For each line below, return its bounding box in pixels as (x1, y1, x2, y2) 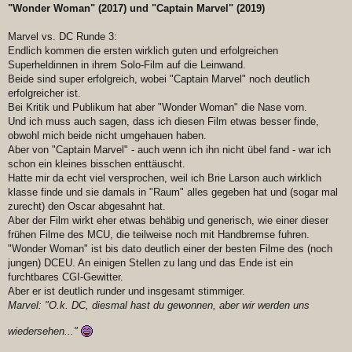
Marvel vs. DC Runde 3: (8, 31, 117, 43)
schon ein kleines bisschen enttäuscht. (8, 158, 185, 170)
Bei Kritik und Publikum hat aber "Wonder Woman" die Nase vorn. (8, 101, 307, 114)
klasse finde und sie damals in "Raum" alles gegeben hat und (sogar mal (8, 186, 338, 199)
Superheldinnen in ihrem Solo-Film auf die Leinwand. (8, 59, 246, 71)
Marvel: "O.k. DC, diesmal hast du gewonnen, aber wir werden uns (8, 299, 310, 312)
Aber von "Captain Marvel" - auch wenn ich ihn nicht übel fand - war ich (8, 144, 331, 156)
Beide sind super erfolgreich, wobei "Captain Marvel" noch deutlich (8, 73, 310, 86)
